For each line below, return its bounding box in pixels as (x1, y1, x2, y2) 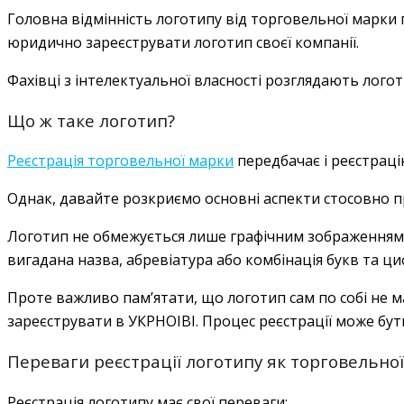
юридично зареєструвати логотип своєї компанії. (7, 32, 359, 52)
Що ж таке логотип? (7, 108, 175, 132)
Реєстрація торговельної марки (7, 151, 234, 171)
